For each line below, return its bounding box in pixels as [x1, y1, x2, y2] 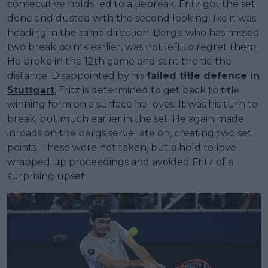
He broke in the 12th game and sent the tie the [7, 55, 232, 67]
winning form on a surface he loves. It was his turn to [7, 98, 258, 110]
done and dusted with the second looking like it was [7, 12, 256, 24]
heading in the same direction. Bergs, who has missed [7, 26, 260, 38]
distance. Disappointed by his [7, 69, 147, 81]
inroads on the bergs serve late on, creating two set [7, 127, 252, 139]
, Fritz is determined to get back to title [54, 84, 240, 96]
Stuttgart [7, 84, 54, 96]
